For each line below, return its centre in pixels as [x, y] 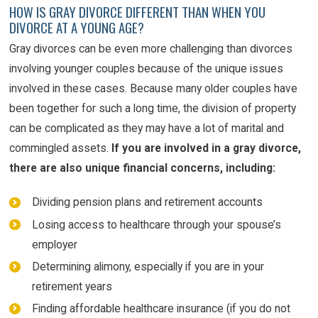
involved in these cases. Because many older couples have [154, 89]
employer [54, 244]
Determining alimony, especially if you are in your [148, 266]
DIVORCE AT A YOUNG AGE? [77, 28]
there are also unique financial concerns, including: [143, 168]
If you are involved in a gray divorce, [207, 148]
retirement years [72, 286]
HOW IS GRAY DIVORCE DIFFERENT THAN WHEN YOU [138, 12]
